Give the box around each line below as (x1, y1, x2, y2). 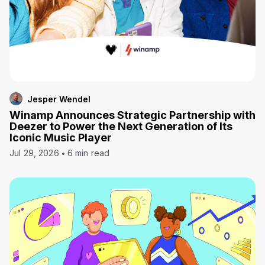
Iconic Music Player (9, 131, 112, 144)
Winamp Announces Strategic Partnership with (9, 109, 256, 122)
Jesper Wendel (27, 93, 91, 104)
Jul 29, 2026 (9, 148, 59, 159)
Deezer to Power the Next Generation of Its (9, 120, 232, 133)
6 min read (67, 148, 110, 159)
